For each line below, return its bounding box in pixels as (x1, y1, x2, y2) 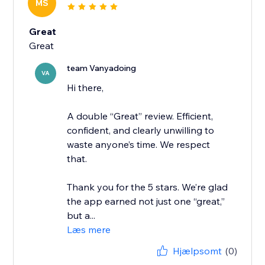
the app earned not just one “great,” (67, 195, 225, 208)
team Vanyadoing (67, 63, 137, 74)
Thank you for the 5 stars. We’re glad (67, 181, 228, 193)
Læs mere (67, 224, 111, 236)
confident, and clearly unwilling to (67, 124, 215, 137)
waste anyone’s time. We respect (67, 138, 211, 151)
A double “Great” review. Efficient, (67, 110, 214, 122)
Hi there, (67, 82, 104, 94)
